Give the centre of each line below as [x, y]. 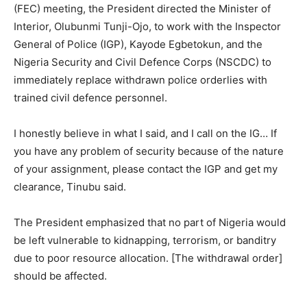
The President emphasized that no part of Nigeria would [150, 223]
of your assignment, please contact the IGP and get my [146, 169]
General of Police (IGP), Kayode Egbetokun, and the [138, 45]
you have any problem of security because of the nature [149, 151]
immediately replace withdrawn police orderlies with [140, 80]
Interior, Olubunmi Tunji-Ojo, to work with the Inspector [147, 27]
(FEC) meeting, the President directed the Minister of [142, 9]
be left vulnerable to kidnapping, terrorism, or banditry [145, 241]
